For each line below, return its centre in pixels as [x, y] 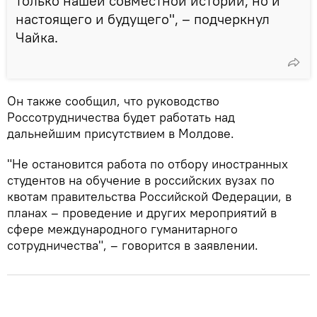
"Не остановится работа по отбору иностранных [148, 163]
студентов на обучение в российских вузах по [141, 180]
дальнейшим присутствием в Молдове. [121, 133]
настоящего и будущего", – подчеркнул [143, 18]
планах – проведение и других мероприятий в [142, 212]
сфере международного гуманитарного [122, 229]
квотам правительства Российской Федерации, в [149, 196]
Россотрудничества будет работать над [121, 117]
